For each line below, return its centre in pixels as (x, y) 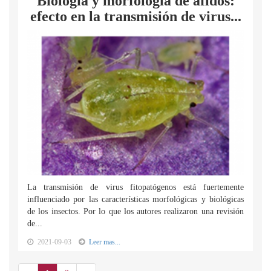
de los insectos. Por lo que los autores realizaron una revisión (135, 211)
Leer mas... (105, 242)
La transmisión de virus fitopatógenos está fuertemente (135, 187)
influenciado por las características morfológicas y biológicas (135, 199)
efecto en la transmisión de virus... (135, 16)
